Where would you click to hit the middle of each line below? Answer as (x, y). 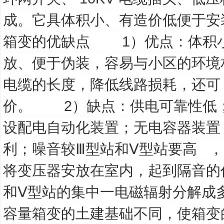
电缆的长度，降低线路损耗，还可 (112, 84)
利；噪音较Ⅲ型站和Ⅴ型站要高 (100, 149)
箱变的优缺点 (46, 41)
